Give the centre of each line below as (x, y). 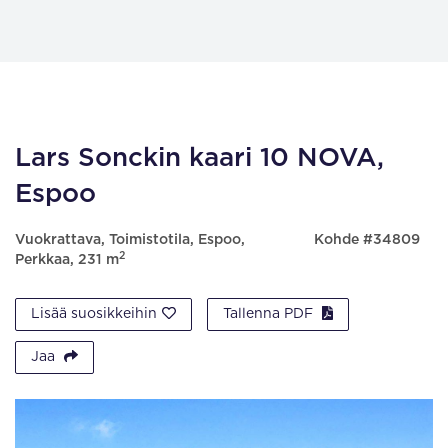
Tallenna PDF (270, 314)
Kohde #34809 (366, 240)
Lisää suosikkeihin (94, 314)
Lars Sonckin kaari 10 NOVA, (199, 158)
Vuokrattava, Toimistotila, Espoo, (130, 240)
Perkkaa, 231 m (67, 260)
